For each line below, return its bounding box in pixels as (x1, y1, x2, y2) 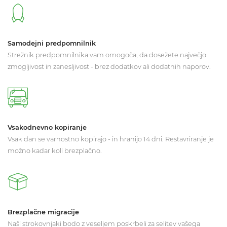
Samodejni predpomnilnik (8, 39, 96, 47)
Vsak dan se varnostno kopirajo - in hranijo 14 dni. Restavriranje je (8, 135, 214, 143)
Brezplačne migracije (8, 208, 79, 216)
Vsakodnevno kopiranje (8, 124, 87, 132)
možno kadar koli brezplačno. (8, 147, 102, 155)
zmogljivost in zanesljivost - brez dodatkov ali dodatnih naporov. (8, 62, 211, 70)
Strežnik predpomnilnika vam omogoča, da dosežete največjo (8, 51, 206, 59)
